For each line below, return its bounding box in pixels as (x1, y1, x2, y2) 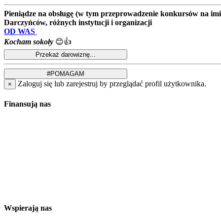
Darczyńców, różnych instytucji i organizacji (4, 18, 152, 27)
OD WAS (4, 27, 35, 36)
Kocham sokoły (4, 37, 53, 46)
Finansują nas (4, 100, 51, 109)
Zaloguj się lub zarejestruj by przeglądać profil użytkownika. (18, 79, 206, 88)
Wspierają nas (4, 203, 52, 212)
